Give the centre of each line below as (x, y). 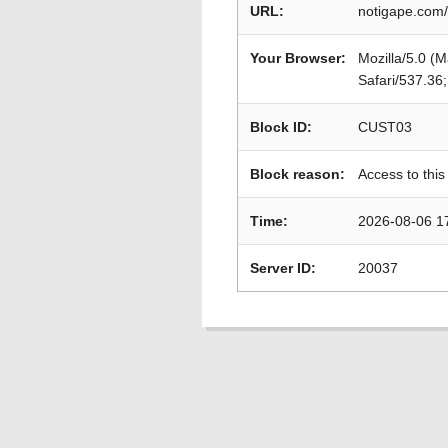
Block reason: (297, 174)
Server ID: (283, 268)
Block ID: (281, 127)
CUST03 (385, 127)
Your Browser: (298, 58)
